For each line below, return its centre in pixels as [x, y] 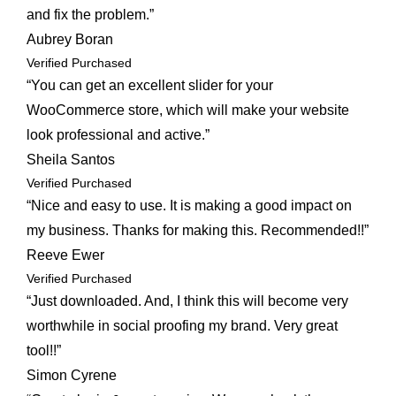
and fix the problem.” [90, 15]
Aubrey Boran [70, 40]
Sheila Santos [71, 160]
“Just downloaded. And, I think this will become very [187, 301]
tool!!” [44, 351]
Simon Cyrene [72, 376]
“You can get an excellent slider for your [150, 86]
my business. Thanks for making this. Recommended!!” [198, 231]
